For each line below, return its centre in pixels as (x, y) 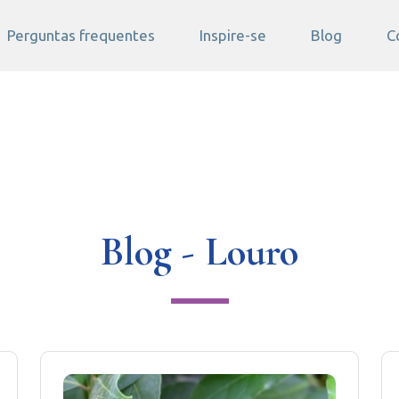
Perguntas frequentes (81, 35)
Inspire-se (232, 35)
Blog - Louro (199, 251)
